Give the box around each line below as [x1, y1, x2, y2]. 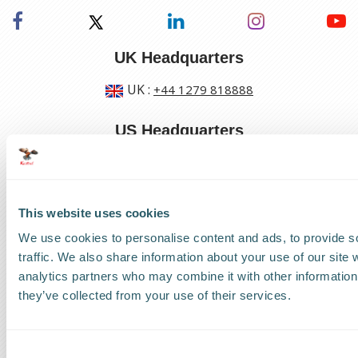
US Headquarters [114, 121, 244, 139]
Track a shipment [137, 239, 235, 256]
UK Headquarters [114, 48, 244, 66]
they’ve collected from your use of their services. [18, 288, 291, 303]
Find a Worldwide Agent [119, 317, 253, 334]
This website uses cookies [18, 205, 170, 220]
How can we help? [109, 206, 249, 225]
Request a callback [133, 278, 238, 295]
